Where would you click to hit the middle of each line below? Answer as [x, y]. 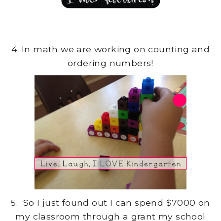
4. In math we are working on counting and [110, 49]
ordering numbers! [110, 63]
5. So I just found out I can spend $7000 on [110, 202]
